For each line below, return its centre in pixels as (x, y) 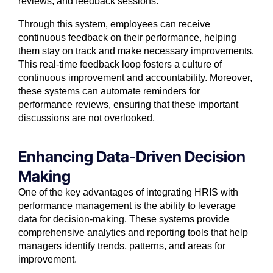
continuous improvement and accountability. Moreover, (135, 78)
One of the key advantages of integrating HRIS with (128, 193)
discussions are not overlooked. (87, 118)
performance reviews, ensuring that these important (128, 105)
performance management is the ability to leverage (127, 206)
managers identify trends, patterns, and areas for (122, 246)
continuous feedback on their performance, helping (127, 38)
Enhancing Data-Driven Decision (132, 157)
